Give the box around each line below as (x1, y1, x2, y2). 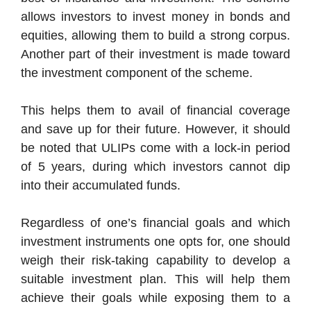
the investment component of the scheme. (21, 65, 253, 80)
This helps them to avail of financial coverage (21, 103, 290, 117)
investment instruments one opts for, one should (21, 234, 290, 249)
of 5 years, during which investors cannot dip (21, 159, 290, 174)
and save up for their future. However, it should (21, 121, 290, 136)
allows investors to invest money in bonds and (21, 9, 290, 24)
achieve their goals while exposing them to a (21, 290, 290, 305)
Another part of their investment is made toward (21, 47, 290, 61)
